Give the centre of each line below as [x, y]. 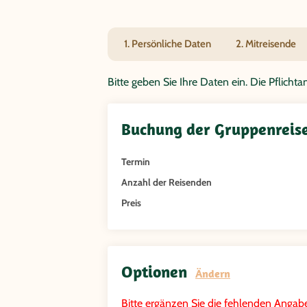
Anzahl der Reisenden [167, 183]
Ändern [213, 274]
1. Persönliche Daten [168, 44]
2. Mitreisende [266, 44]
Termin [136, 162]
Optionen [158, 272]
